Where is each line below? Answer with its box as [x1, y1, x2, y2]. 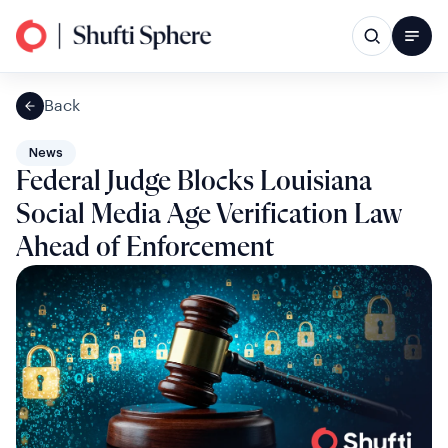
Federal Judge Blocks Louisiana [16, 168, 372, 196]
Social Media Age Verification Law [16, 201, 401, 229]
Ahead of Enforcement [16, 234, 274, 262]
